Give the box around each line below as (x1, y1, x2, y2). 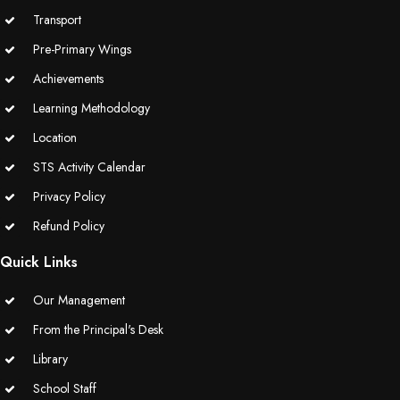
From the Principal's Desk (33, 320, 163, 338)
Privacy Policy (33, 187, 105, 205)
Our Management (33, 290, 125, 309)
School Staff (33, 379, 96, 397)
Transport (33, 10, 81, 29)
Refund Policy (33, 216, 104, 235)
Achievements (33, 69, 104, 87)
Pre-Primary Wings (33, 39, 131, 58)
